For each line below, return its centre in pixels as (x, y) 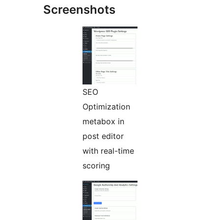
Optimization (106, 107)
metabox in (103, 122)
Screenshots (79, 10)
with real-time (108, 151)
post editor (103, 136)
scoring (96, 166)
